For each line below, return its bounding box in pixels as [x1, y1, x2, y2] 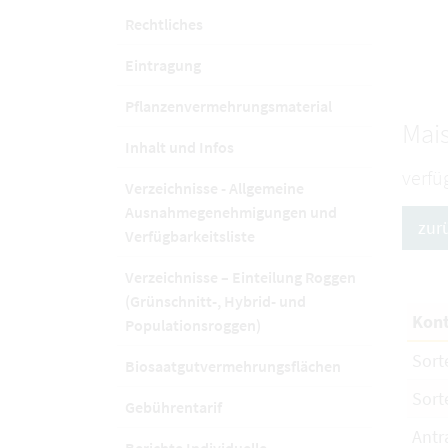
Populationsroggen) [125, 315, 261, 335]
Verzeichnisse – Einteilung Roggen [125, 267, 356, 287]
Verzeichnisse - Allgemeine [125, 178, 304, 198]
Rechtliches [125, 14, 203, 34]
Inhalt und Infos [125, 137, 234, 157]
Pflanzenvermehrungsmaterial [125, 96, 332, 116]
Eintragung [125, 55, 201, 75]
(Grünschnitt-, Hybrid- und [125, 291, 306, 311]
